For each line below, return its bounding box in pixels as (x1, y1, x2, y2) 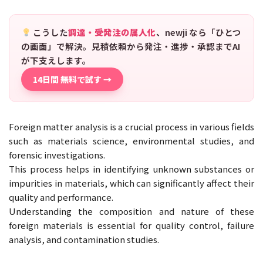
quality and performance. (9, 190, 113, 203)
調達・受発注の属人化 (68, 25, 156, 38)
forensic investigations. (9, 148, 105, 161)
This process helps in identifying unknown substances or (9, 162, 254, 175)
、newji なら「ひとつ (156, 25, 241, 38)
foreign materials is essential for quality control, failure (9, 218, 254, 231)
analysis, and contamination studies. (9, 232, 159, 245)
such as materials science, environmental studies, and (9, 134, 254, 147)
